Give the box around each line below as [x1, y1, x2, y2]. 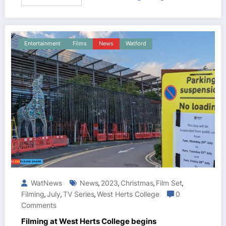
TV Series [63, 190, 94, 199]
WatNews [29, 179, 62, 188]
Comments [21, 201, 56, 210]
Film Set [156, 179, 182, 188]
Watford [126, 40, 146, 47]
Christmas [121, 179, 153, 188]
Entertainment [24, 40, 61, 47]
